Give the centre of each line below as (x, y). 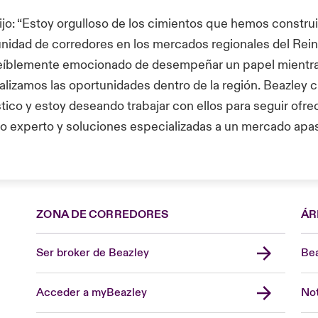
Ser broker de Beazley (93, 253)
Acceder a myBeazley (92, 292)
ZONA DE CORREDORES (103, 214)
